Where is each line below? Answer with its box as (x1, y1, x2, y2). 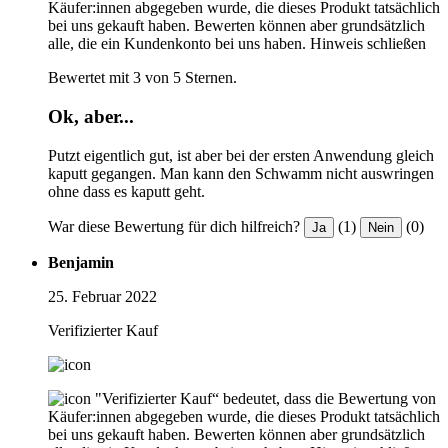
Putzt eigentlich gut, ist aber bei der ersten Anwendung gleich (48, 146, 434, 164)
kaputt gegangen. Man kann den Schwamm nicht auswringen (48, 164, 434, 182)
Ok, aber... (48, 106, 134, 128)
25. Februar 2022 (48, 287, 157, 305)
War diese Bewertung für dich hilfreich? (48, 217, 300, 235)
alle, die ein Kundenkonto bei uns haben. (48, 35, 306, 53)
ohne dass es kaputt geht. (48, 182, 205, 200)
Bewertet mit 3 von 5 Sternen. (48, 69, 237, 87)
